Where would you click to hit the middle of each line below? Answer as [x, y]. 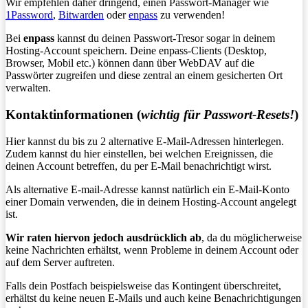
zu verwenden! [191, 15]
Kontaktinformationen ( [73, 114]
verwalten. [28, 88]
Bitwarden [81, 15]
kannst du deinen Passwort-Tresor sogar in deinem [165, 38]
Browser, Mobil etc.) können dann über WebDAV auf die [130, 63]
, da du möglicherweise [252, 237]
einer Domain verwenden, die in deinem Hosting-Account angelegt [151, 201]
